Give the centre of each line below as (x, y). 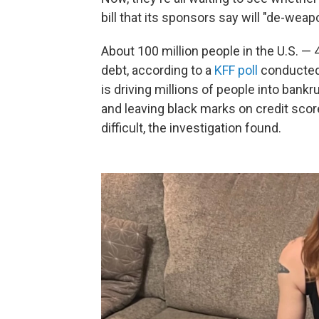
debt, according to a (158, 70)
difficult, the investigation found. (191, 128)
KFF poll (236, 70)
